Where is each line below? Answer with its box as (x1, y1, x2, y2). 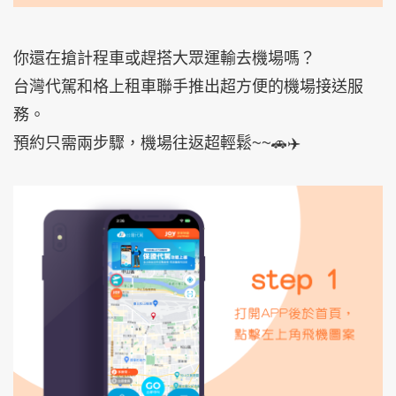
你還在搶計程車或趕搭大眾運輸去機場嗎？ (13, 49, 316, 67)
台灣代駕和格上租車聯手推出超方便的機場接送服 (13, 77, 363, 95)
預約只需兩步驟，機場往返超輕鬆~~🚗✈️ (13, 133, 301, 152)
